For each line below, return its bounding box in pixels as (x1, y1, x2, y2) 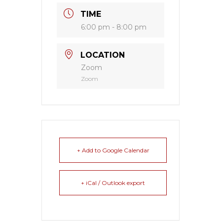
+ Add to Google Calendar (76, 146, 149, 154)
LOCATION (80, 50, 125, 60)
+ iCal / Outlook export (81, 179, 145, 186)
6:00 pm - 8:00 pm (81, 22, 147, 32)
